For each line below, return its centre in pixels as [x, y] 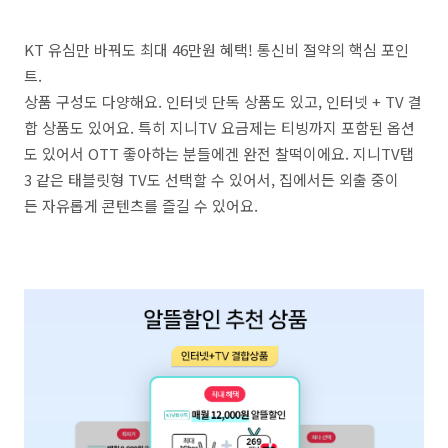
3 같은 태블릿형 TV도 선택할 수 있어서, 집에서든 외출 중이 [211, 179]
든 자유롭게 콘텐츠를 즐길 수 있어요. [141, 205]
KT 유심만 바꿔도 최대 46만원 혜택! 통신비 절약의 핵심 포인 [216, 49]
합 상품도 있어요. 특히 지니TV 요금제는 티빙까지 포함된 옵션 [219, 127]
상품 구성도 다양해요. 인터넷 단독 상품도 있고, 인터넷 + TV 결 [223, 101]
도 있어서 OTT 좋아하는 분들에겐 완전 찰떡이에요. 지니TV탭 [219, 153]
